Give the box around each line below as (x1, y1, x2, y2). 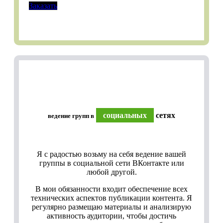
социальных (103, 111, 147, 119)
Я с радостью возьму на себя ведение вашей (37, 149, 186, 158)
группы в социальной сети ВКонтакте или (39, 158, 184, 167)
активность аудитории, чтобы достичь (47, 211, 176, 220)
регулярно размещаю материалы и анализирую (32, 202, 191, 211)
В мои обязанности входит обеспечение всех (35, 184, 188, 193)
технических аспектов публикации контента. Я (31, 193, 192, 202)
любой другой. (86, 167, 137, 176)
